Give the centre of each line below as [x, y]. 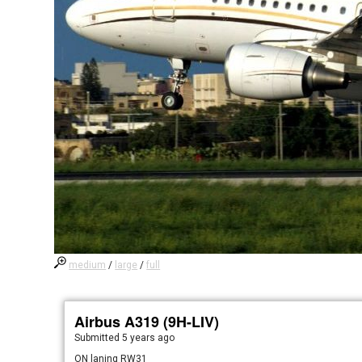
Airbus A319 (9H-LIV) [147, 322]
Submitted [99, 338]
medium [88, 265]
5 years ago [149, 338]
